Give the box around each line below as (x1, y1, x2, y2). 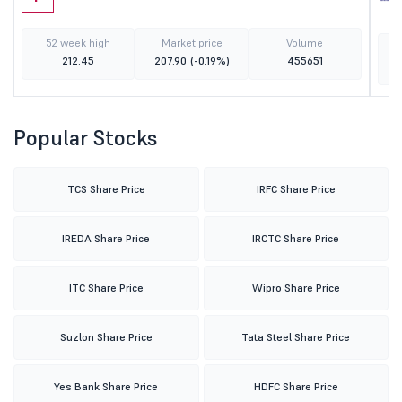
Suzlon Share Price (59, 330, 153, 344)
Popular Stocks (13, 124, 158, 152)
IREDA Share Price (62, 232, 151, 245)
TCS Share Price (66, 182, 145, 196)
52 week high (46, 36, 111, 49)
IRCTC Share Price (252, 232, 340, 245)
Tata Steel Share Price (241, 330, 351, 344)
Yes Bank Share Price (54, 380, 159, 393)
